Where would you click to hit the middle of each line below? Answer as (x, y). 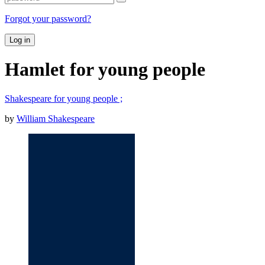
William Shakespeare (56, 118)
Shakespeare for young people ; (64, 98)
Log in (20, 40)
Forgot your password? (48, 18)
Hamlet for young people (105, 70)
